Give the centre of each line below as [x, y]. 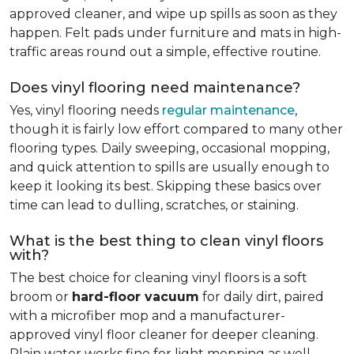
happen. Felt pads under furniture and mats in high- [175, 33]
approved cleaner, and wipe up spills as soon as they [173, 14]
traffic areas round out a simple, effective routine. [165, 52]
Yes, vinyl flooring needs [86, 110]
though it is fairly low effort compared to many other [176, 129]
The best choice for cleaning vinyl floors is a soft [158, 278]
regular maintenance [228, 110]
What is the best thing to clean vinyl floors [166, 241]
